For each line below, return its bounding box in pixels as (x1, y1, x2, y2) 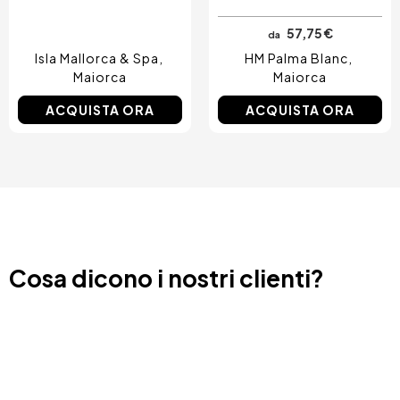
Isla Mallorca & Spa (34, 50, 159, 67)
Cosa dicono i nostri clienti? (9, 263, 324, 294)
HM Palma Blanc (245, 50, 348, 67)
